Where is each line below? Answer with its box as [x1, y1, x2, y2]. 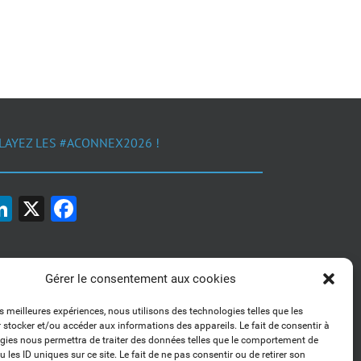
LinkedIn [12, 193, 110, 224]
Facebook [77, 193, 189, 224]
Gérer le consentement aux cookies [45, 272, 237, 286]
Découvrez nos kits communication [38, 346, 201, 359]
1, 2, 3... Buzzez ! [69, 326, 176, 343]
